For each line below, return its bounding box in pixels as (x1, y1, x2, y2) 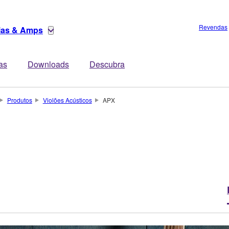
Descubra (89, 58, 125, 70)
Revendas (199, 22, 227, 31)
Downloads (28, 58, 69, 70)
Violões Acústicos (42, 96, 92, 104)
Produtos (7, 96, 32, 104)
